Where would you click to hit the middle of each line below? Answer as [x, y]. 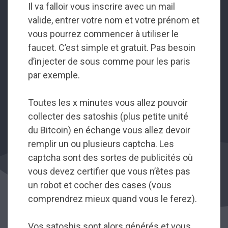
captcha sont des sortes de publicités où [110, 157]
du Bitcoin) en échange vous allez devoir [109, 130]
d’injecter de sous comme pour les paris [109, 61]
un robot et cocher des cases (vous [100, 185]
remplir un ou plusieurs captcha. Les [101, 144]
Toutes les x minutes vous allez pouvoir [108, 102]
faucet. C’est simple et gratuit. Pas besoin [112, 47]
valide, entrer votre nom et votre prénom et [114, 20]
